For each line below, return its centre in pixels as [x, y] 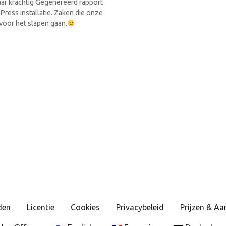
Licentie [40, 208]
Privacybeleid [140, 208]
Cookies [85, 208]
